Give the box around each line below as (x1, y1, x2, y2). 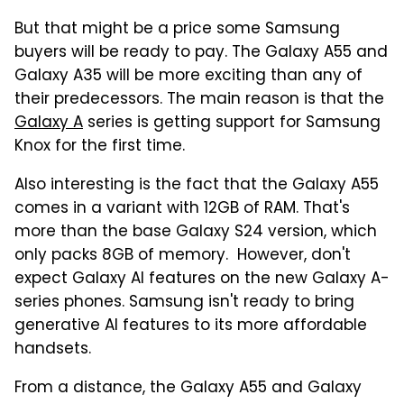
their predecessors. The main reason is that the (14, 87, 384, 113)
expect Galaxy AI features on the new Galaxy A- (14, 266, 390, 292)
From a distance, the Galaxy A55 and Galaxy (14, 375, 362, 401)
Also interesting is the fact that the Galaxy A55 (14, 172, 379, 198)
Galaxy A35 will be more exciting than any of (14, 63, 363, 89)
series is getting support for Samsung (83, 110, 381, 136)
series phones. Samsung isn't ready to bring (14, 289, 354, 316)
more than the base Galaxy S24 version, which (14, 219, 377, 245)
